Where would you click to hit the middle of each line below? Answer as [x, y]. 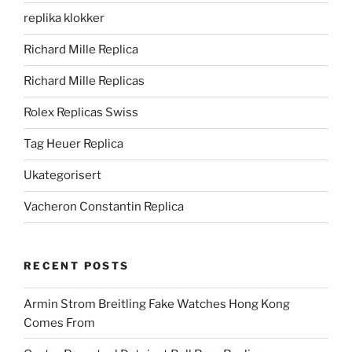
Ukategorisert [62, 176]
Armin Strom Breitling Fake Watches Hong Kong [157, 304]
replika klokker [64, 18]
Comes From [59, 323]
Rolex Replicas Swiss [81, 113]
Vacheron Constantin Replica [104, 207]
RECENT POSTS [77, 265]
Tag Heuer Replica [73, 144]
